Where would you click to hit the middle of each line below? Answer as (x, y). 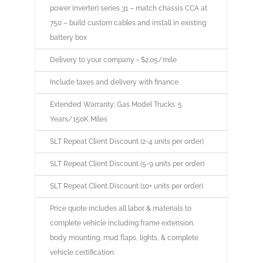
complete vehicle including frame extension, (122, 223)
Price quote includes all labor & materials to (120, 209)
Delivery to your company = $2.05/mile (113, 60)
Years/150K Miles (78, 119)
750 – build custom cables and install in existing (128, 23)
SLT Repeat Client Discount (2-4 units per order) (127, 142)
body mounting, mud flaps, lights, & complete (124, 238)
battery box (68, 38)
